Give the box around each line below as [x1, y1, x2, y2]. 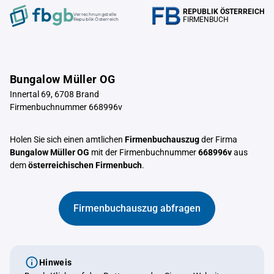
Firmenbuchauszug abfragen [73, 202, 201, 214]
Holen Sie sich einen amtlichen [10, 135, 125, 144]
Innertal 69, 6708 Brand [10, 89, 99, 99]
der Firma [199, 135, 237, 144]
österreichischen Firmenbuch [28, 160, 142, 170]
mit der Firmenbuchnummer [89, 147, 198, 157]
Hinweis [39, 257, 72, 267]
